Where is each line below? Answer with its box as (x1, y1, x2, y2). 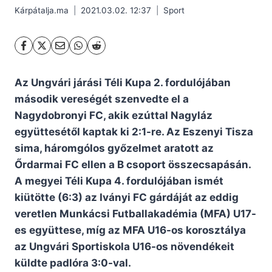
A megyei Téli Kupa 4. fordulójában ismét (15, 175, 223, 188)
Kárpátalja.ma (15, 5, 69, 16)
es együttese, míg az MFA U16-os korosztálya (15, 224, 246, 237)
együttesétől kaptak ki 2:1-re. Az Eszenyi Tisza (15, 126, 253, 138)
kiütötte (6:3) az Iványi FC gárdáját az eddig (15, 191, 239, 204)
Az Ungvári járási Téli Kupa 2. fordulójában (15, 76, 231, 89)
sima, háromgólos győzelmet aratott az (15, 142, 214, 155)
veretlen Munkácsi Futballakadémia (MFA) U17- (15, 208, 256, 220)
